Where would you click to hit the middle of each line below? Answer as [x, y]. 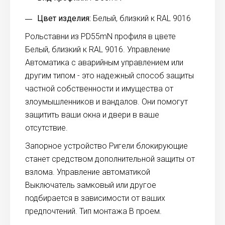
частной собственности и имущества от [99, 88]
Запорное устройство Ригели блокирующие [106, 146]
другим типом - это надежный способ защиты [109, 75]
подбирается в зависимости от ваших [95, 198]
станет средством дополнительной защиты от [110, 159]
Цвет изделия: [64, 18]
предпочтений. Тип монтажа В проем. [93, 211]
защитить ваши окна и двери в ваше [92, 115]
